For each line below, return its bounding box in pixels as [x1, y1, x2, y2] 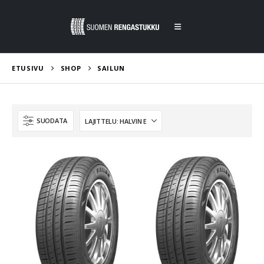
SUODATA [37, 116, 68, 125]
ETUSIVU [12, 64, 44, 72]
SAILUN [97, 64, 126, 72]
